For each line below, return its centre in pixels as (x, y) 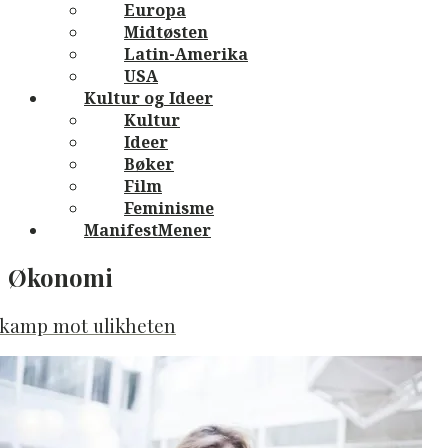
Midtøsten (166, 31)
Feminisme (169, 207)
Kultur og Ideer (148, 97)
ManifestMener (147, 229)
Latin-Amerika (186, 53)
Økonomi (60, 276)
